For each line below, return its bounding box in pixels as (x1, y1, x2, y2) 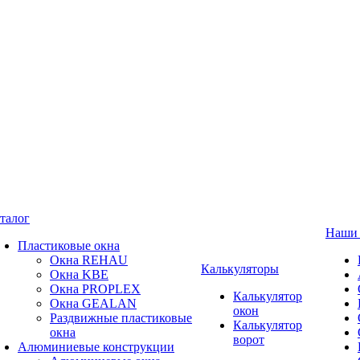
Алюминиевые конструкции (18, 340, 174, 354)
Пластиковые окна (18, 239, 120, 252)
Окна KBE (50, 268, 108, 281)
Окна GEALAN (50, 297, 137, 310)
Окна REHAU (50, 253, 128, 267)
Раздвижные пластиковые (50, 311, 192, 325)
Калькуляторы (201, 262, 279, 276)
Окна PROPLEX (50, 282, 141, 296)
